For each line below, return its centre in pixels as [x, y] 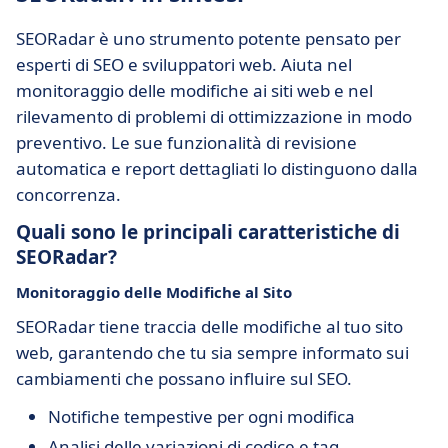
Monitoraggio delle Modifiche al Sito [154, 292]
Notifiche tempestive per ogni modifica [201, 416]
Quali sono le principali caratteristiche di [208, 232]
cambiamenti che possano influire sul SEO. [184, 378]
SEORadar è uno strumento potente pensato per [208, 38]
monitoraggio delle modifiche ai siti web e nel [194, 90]
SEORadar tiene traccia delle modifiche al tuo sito [209, 326]
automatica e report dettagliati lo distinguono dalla [217, 168]
